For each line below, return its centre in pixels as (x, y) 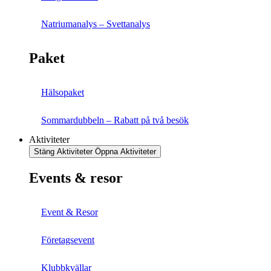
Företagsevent (68, 240)
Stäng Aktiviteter (63, 151)
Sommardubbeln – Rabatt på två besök (115, 120)
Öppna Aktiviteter (126, 151)
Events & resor (76, 178)
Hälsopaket (63, 92)
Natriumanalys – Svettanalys (96, 24)
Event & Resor (70, 212)
